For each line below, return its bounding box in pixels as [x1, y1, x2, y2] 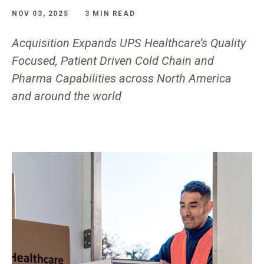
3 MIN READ [85, 9, 136, 18]
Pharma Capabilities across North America [12, 71, 232, 85]
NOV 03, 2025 [12, 9, 69, 18]
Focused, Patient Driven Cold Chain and [12, 54, 214, 68]
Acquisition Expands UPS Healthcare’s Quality [12, 36, 246, 50]
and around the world [12, 89, 121, 103]
